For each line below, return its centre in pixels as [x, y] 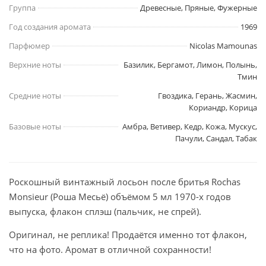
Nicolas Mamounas [223, 46]
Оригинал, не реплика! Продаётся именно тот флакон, [128, 235]
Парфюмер [29, 46]
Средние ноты [35, 96]
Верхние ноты [35, 65]
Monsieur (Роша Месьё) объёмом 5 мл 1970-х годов [120, 197]
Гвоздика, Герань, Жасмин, [208, 96]
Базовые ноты [35, 127]
